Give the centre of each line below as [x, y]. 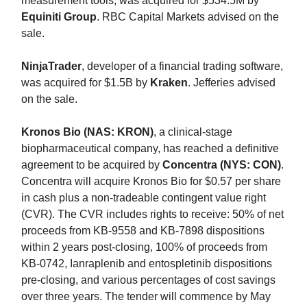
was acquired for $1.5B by [86, 82]
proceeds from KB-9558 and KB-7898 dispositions [143, 230]
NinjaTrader [51, 66]
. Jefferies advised [232, 82]
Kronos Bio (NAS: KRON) [87, 132]
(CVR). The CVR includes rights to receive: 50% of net [152, 214]
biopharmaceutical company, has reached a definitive [150, 148]
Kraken [169, 82]
